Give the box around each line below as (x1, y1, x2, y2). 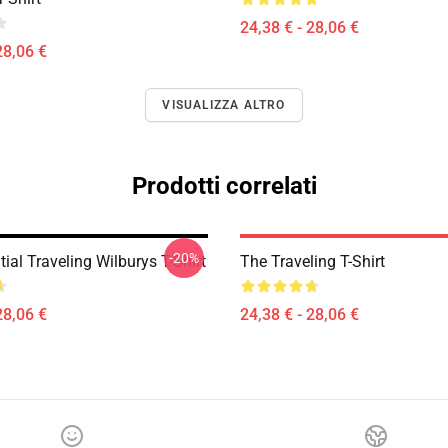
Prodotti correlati (131, 172, 317, 200)
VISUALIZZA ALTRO (162, 98, 286, 112)
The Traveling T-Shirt (240, 252, 385, 271)
